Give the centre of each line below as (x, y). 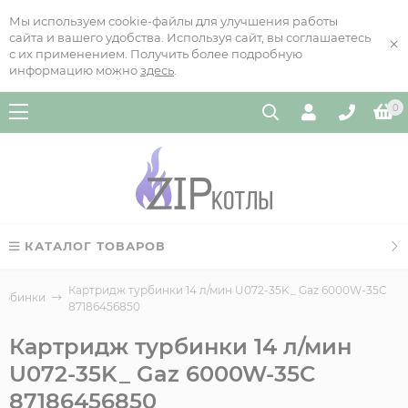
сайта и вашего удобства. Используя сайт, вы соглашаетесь (190, 37)
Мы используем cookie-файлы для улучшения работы (173, 21)
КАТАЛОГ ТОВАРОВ (95, 246)
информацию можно (75, 70)
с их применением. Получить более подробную (156, 54)
